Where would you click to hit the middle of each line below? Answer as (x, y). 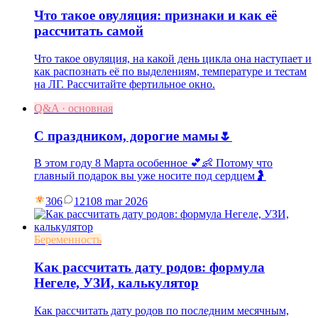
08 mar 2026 (119, 202)
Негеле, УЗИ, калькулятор (116, 283)
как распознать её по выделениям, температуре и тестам (170, 72)
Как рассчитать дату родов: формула (149, 268)
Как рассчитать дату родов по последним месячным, (161, 310)
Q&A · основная (73, 109)
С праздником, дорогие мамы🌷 (133, 136)
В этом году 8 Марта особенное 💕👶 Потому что (153, 163)
